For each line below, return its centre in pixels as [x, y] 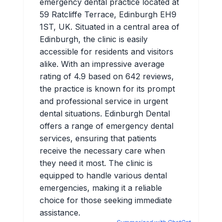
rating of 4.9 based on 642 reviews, [107, 76]
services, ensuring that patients [98, 138]
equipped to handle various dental [103, 175]
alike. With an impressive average [102, 64]
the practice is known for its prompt [107, 89]
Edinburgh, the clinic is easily [94, 39]
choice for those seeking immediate [106, 200]
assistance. [60, 213]
